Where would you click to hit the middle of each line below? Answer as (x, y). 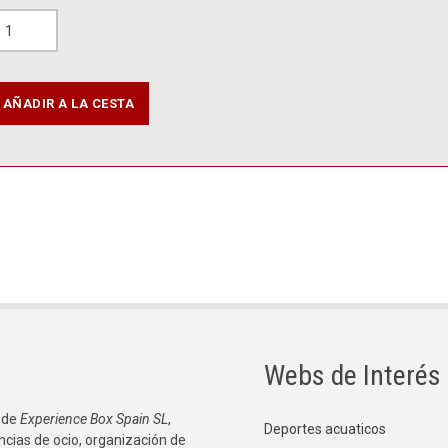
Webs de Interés (352, 376)
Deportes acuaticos (325, 429)
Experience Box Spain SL (92, 419)
